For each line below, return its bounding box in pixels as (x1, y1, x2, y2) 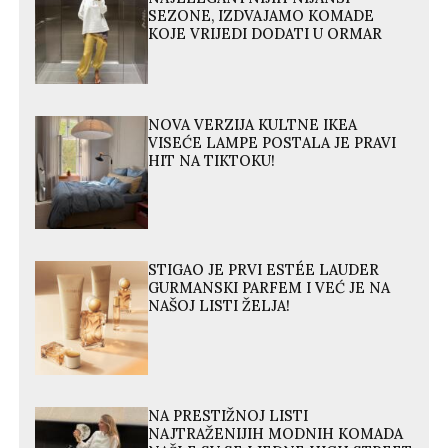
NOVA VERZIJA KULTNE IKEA (148, 116, 358, 135)
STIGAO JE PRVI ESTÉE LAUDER (148, 261, 380, 280)
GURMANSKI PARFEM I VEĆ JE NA (148, 279, 391, 298)
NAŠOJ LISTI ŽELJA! (148, 297, 291, 316)
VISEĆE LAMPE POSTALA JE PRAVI (148, 134, 397, 153)
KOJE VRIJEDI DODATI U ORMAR (148, 24, 383, 43)
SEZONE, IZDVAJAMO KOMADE (148, 6, 375, 25)
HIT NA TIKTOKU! (148, 152, 276, 171)
